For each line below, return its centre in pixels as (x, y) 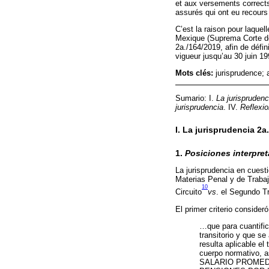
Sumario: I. (196, 98)
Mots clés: (195, 73)
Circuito (189, 192)
